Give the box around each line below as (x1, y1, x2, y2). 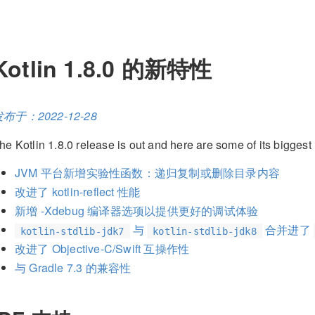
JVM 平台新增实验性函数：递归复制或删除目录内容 (15, 165, 280, 181)
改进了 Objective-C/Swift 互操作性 (15, 240, 190, 257)
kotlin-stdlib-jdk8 (153, 225, 257, 237)
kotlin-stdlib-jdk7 (20, 225, 124, 237)
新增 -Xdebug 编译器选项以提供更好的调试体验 (15, 202, 259, 219)
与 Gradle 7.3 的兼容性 (15, 259, 131, 276)
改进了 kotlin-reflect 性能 (15, 184, 141, 200)
